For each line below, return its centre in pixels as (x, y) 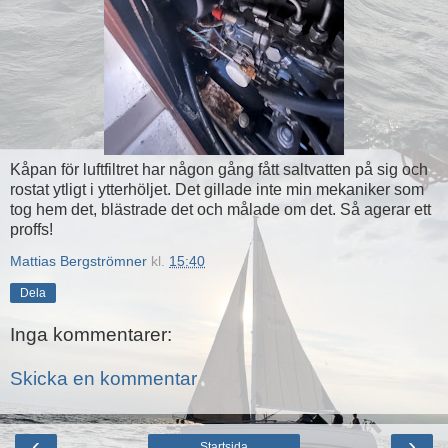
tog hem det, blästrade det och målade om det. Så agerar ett (220, 209)
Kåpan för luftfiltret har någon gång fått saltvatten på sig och (219, 169)
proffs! (31, 229)
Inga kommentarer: (91, 335)
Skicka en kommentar (103, 379)
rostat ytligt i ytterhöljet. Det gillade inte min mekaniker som (217, 189)
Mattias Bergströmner (78, 260)
